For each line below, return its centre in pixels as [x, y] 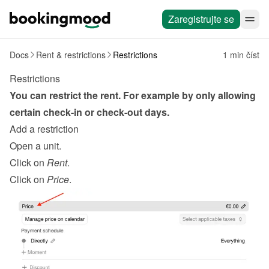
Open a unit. [35, 146]
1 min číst [241, 55]
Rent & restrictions [71, 55]
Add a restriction [44, 129]
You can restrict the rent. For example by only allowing [133, 95]
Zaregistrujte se [201, 19]
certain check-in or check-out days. [89, 112]
